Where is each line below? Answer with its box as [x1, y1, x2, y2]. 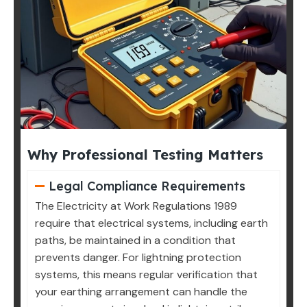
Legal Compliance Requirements [48, 178, 245, 195]
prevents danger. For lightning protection [35, 250, 241, 265]
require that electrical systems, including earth [35, 216, 268, 231]
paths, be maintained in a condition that [35, 233, 236, 248]
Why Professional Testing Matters [27, 146, 263, 164]
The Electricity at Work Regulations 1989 [35, 199, 237, 214]
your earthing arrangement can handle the [35, 284, 247, 299]
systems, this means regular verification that [35, 267, 258, 282]
